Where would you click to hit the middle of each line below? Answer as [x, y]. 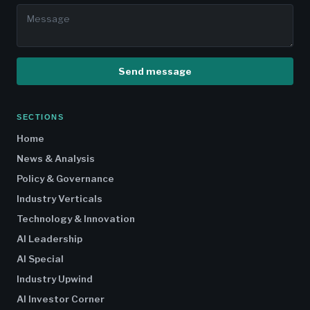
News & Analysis [56, 159]
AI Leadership [49, 239]
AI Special [40, 259]
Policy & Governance [65, 179]
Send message [155, 72]
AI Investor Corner [61, 299]
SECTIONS [40, 117]
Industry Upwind [55, 279]
